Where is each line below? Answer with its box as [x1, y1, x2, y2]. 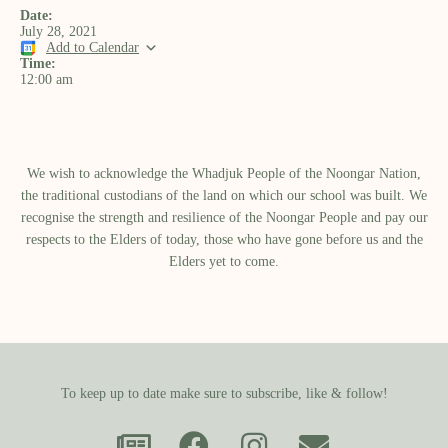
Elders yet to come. [169, 254, 279, 269]
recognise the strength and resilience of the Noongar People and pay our [20, 210, 428, 225]
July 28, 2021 [20, 24, 97, 39]
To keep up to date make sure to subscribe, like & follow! [60, 386, 388, 401]
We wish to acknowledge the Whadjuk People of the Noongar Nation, [27, 166, 421, 181]
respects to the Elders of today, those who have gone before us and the [25, 232, 423, 247]
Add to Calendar [46, 40, 139, 55]
